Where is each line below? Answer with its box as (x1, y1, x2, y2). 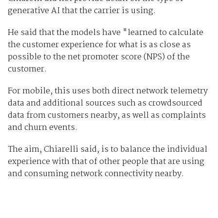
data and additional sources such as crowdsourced (7, 97, 202, 110)
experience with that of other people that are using (7, 155, 204, 169)
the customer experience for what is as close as (7, 38, 191, 52)
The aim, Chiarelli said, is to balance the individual (7, 143, 207, 157)
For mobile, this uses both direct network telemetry (7, 85, 208, 98)
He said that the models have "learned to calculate (7, 26, 203, 40)
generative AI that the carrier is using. (7, 4, 156, 18)
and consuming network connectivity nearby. (7, 167, 184, 181)
